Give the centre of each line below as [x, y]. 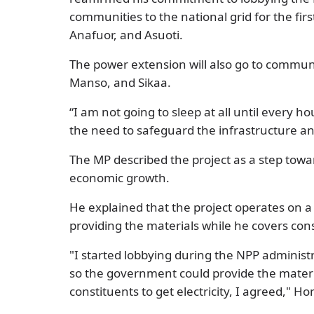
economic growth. [120, 178]
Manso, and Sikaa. [120, 83]
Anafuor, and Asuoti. [126, 35]
